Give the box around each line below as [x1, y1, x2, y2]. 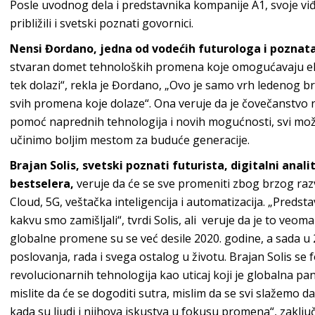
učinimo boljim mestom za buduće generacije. [10, 132, 250, 148]
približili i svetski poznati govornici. [10, 15, 193, 32]
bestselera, [10, 176, 74, 192]
